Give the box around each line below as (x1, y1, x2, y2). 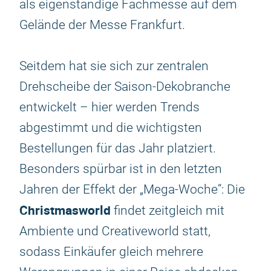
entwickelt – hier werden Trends (19, 100, 200, 114)
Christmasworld (19, 201, 111, 218)
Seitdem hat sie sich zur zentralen (19, 59, 209, 73)
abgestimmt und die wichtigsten (19, 120, 202, 135)
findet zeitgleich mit (111, 203, 224, 218)
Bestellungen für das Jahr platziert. (19, 141, 216, 155)
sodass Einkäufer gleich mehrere (19, 244, 203, 259)
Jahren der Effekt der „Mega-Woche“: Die (19, 182, 245, 197)
